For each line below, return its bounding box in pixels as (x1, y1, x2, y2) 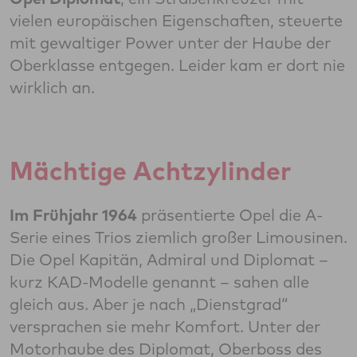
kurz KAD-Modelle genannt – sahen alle (10, 272, 309, 292)
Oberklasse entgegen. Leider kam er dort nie (10, 55, 345, 76)
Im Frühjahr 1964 (10, 205, 137, 226)
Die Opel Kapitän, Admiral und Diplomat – (10, 249, 328, 270)
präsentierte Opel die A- (137, 205, 323, 226)
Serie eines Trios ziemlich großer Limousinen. (10, 227, 347, 248)
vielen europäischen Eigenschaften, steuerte (10, 10, 343, 31)
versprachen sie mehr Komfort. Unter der (10, 316, 320, 337)
